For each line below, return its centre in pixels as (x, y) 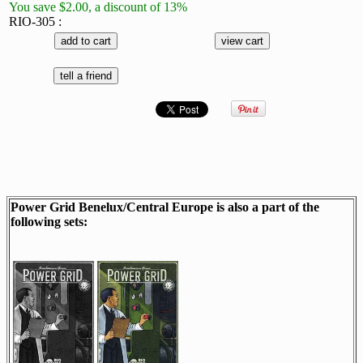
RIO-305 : (35, 22)
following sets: (49, 222)
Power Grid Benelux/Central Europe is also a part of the (165, 207)
